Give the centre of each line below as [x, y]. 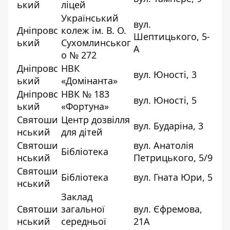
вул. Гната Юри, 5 [173, 177]
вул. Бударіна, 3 [168, 126]
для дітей [82, 132]
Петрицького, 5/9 [173, 157]
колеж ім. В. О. [94, 30]
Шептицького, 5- [172, 36]
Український [90, 18]
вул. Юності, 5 [165, 100]
